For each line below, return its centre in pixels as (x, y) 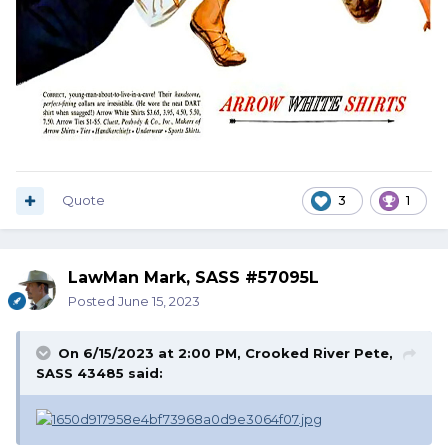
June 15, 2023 (159, 301)
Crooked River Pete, (319, 353)
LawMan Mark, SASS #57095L (193, 278)
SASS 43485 (80, 373)
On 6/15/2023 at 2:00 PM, (151, 353)
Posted (93, 301)
